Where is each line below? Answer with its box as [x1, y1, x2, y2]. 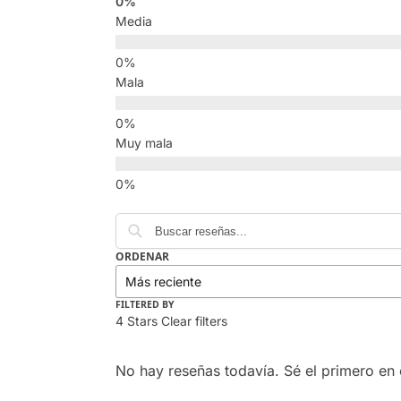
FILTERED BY [115, 298, 175, 311]
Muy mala [115, 135, 173, 151]
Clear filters [160, 313, 227, 329]
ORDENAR [115, 249, 169, 265]
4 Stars [115, 313, 158, 329]
